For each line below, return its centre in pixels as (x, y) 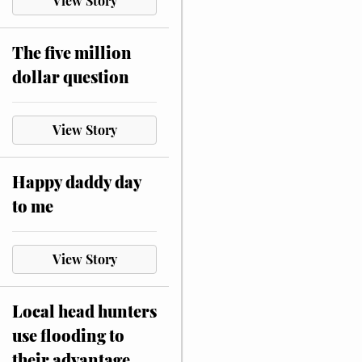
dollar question (71, 76)
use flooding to (68, 335)
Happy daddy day (77, 181)
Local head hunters (84, 310)
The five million (72, 52)
